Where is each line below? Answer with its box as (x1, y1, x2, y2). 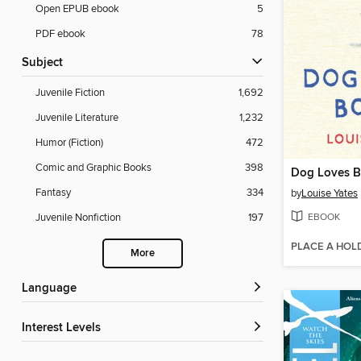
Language (28, 281, 77, 297)
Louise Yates (301, 187, 358, 201)
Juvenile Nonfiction (35, 211, 121, 225)
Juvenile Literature (35, 111, 118, 125)
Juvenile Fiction (35, 86, 105, 100)
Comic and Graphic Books (35, 161, 151, 175)
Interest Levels (25, 321, 101, 336)
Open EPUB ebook (35, 2, 119, 16)
